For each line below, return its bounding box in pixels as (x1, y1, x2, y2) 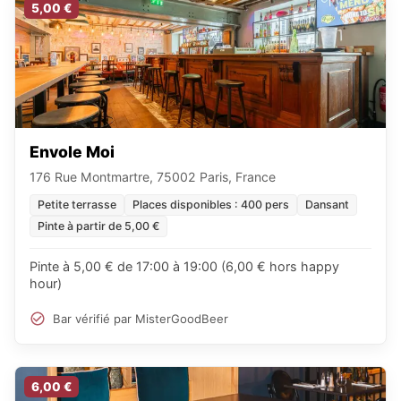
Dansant (305, 198, 349, 211)
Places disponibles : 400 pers (132, 198, 289, 211)
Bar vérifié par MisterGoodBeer (53, 311, 228, 326)
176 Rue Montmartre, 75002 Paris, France (30, 169, 276, 184)
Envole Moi (30, 142, 115, 161)
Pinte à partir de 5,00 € (38, 219, 159, 233)
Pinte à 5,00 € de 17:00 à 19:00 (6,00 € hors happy (30, 259, 339, 274)
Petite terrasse (38, 198, 116, 211)
